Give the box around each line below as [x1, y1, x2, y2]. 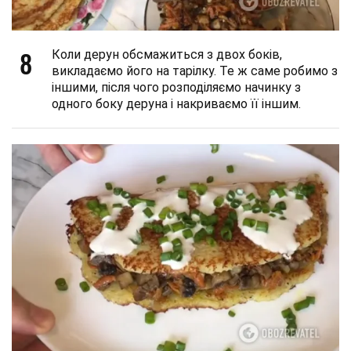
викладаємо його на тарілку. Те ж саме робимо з [52, 63, 338, 78]
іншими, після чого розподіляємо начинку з [52, 79, 301, 95]
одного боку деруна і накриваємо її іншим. [52, 96, 301, 111]
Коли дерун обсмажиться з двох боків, [52, 46, 282, 62]
